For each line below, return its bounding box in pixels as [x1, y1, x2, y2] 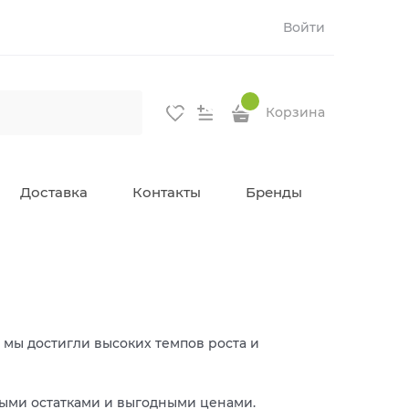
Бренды [246, 184, 303, 202]
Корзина [266, 104, 325, 121]
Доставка [20, 184, 89, 202]
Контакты [132, 184, 202, 202]
